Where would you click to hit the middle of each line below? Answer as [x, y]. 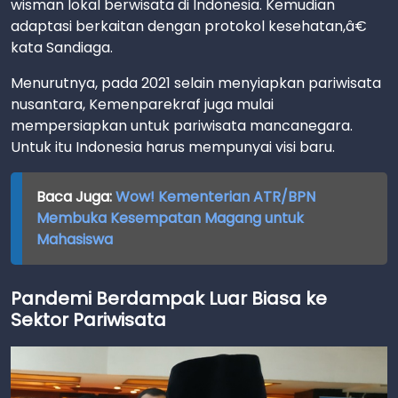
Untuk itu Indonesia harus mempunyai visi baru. [173, 147]
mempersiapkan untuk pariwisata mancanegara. [182, 126]
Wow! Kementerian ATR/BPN [215, 197]
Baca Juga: [76, 197]
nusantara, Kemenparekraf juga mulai [142, 105]
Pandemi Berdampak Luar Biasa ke [169, 299]
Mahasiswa [74, 240]
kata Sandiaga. [62, 48]
